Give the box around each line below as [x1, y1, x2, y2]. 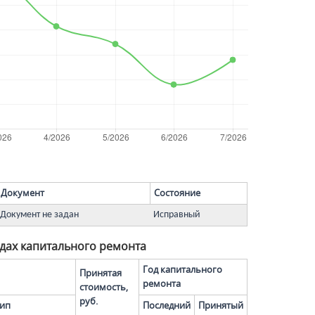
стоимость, [79, 281, 128, 293]
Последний [143, 300, 191, 311]
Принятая [79, 267, 122, 279]
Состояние [154, 187, 200, 199]
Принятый [198, 300, 243, 311]
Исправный [153, 210, 200, 220]
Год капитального [143, 264, 222, 276]
